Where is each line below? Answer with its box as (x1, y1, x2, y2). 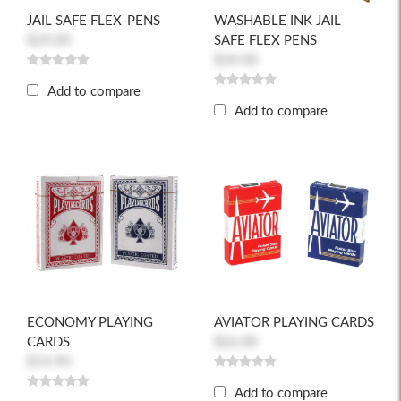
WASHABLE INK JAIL (214, 14, 341, 28)
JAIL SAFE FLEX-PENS (27, 14, 160, 28)
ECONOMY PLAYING (27, 316, 153, 329)
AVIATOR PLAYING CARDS (214, 316, 374, 329)
